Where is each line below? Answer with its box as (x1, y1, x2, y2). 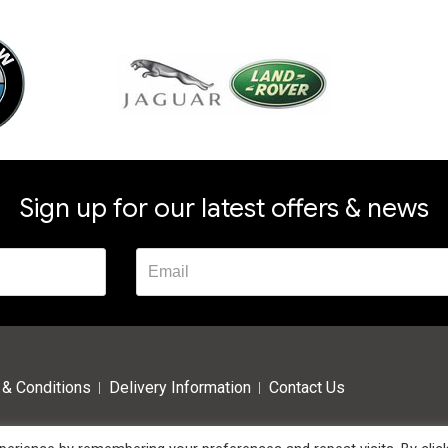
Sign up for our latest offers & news (19, 191, 429, 224)
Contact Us (269, 377, 345, 397)
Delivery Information (109, 377, 251, 397)
